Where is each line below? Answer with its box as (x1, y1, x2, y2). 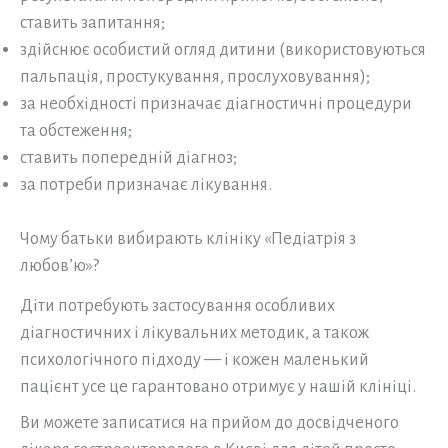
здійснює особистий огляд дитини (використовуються (20, 39, 426, 59)
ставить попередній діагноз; (20, 147, 237, 167)
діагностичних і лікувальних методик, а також (20, 323, 369, 343)
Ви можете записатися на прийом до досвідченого (20, 413, 399, 433)
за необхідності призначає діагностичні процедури (20, 93, 412, 113)
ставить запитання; (20, 12, 165, 32)
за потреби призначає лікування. (20, 174, 272, 194)
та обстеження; (20, 120, 132, 140)
